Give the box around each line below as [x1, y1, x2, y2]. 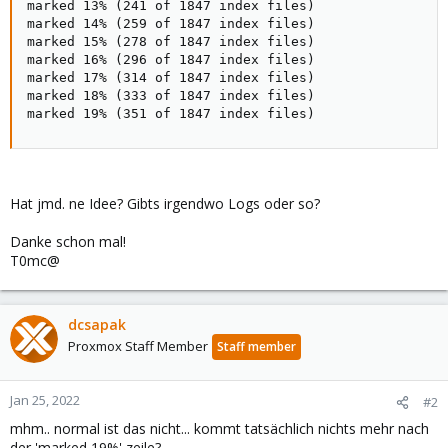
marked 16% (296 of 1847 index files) [27, 52, 315, 67]
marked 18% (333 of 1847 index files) [27, 88, 315, 103]
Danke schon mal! [10, 232, 126, 251]
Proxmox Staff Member [68, 337, 208, 355]
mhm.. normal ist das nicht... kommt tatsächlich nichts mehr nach [10, 419, 429, 438]
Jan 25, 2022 [10, 391, 80, 409]
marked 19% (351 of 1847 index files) [27, 106, 315, 121]
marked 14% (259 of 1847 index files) [27, 16, 315, 31]
